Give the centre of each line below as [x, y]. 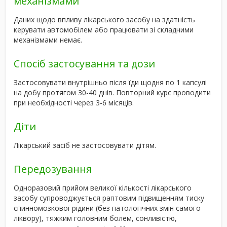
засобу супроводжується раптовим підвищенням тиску [109, 198]
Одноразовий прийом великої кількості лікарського [103, 187]
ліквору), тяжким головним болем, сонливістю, [95, 218]
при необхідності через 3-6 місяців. [74, 102]
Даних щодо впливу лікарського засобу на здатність [104, 19]
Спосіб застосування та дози [84, 63]
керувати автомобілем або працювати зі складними [104, 29]
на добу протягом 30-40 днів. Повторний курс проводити [112, 92]
